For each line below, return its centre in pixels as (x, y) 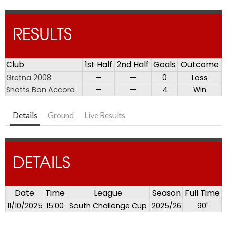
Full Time (202, 193)
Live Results (105, 115)
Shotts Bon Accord (41, 90)
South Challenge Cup (108, 206)
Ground (61, 115)
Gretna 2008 (29, 78)
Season (166, 193)
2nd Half (133, 65)
